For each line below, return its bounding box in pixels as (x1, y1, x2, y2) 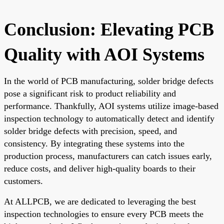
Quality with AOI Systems (4, 44, 204, 64)
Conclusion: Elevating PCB (4, 19, 214, 39)
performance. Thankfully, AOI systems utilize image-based (4, 100, 218, 111)
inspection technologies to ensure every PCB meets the (4, 208, 203, 219)
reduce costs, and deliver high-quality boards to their (4, 163, 195, 173)
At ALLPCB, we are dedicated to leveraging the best (4, 196, 196, 206)
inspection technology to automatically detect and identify (4, 113, 214, 123)
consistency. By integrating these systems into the (4, 138, 184, 148)
